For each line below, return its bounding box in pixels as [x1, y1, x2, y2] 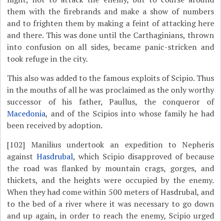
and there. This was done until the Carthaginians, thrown [7, 30, 214, 40]
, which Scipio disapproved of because [73, 151, 214, 162]
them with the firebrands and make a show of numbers [7, 6, 214, 17]
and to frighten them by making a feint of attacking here [7, 18, 214, 29]
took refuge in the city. [7, 53, 88, 64]
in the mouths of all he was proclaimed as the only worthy [7, 84, 214, 95]
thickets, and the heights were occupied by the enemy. [7, 175, 214, 185]
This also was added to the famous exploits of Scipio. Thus [7, 73, 214, 83]
